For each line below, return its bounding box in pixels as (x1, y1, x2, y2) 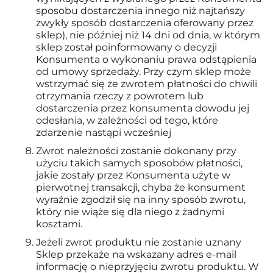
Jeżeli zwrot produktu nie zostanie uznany (36, 236, 241, 248)
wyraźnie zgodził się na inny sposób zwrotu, (36, 194, 246, 205)
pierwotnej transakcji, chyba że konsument (36, 182, 246, 193)
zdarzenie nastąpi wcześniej (36, 127, 171, 138)
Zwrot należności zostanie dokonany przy (36, 145, 236, 157)
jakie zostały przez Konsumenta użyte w (36, 169, 230, 181)
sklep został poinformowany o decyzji (36, 41, 217, 53)
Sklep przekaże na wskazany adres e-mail (36, 249, 236, 260)
